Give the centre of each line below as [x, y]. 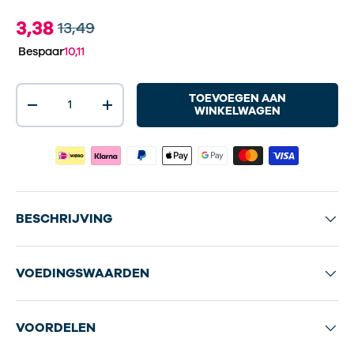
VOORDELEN [56, 328]
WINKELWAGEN [238, 111]
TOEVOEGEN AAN [238, 98]
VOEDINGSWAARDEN [83, 274]
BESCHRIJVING [64, 219]
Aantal [34, 91]
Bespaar [41, 51]
